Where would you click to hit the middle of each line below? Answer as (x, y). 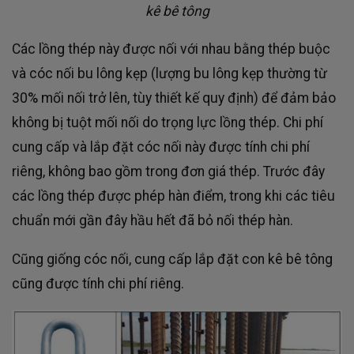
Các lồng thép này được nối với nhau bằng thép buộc (171, 49)
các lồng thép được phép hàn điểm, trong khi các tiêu (173, 196)
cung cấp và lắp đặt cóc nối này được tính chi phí (161, 147)
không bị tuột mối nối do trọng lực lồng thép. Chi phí (168, 123)
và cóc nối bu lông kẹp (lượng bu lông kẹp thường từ (169, 74)
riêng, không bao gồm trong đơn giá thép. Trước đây (168, 172)
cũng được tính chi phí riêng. (98, 283)
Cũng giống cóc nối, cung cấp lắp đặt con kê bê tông (172, 259)
